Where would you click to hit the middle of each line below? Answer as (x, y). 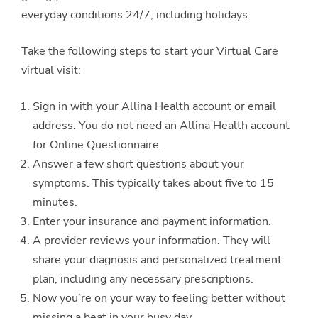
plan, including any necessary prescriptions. (143, 279)
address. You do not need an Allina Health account (161, 125)
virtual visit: (53, 70)
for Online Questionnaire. (97, 144)
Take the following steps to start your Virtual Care (150, 51)
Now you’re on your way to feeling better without (159, 298)
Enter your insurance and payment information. (152, 221)
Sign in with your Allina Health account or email (154, 106)
